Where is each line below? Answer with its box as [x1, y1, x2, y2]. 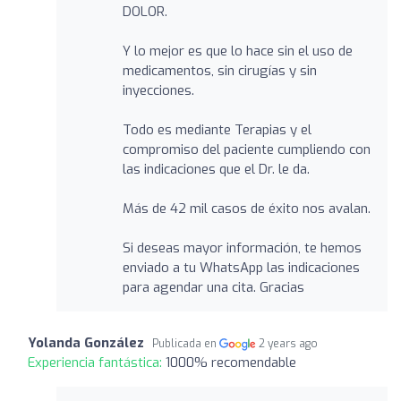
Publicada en [152, 336, 219, 351]
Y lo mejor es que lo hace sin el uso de [122, 41, 353, 60]
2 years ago [259, 336, 319, 351]
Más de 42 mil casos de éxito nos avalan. [122, 199, 371, 218]
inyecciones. [122, 81, 194, 99]
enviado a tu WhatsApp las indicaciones [122, 258, 360, 277]
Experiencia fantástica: [28, 353, 166, 371]
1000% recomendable [166, 353, 296, 371]
